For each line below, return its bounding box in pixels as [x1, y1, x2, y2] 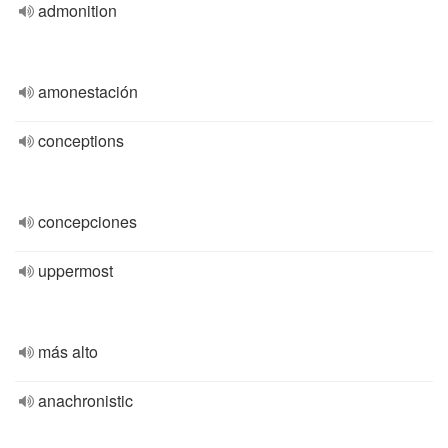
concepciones [38, 210, 137, 233]
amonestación [38, 80, 138, 103]
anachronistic [38, 389, 133, 412]
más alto [38, 340, 98, 363]
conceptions [38, 129, 124, 152]
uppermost [38, 259, 113, 282]
